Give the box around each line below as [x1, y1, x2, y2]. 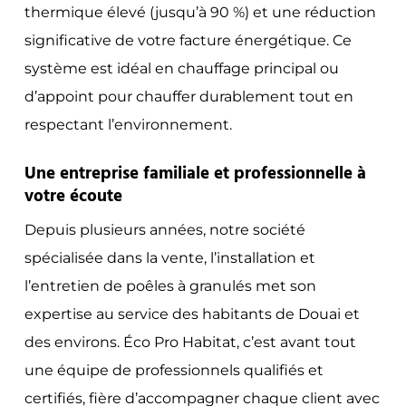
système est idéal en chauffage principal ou [24, 59, 339, 77]
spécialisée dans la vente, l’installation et [24, 248, 315, 266]
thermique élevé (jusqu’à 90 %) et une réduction [24, 3, 376, 21]
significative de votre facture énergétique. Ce [24, 31, 352, 49]
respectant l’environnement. [24, 115, 232, 133]
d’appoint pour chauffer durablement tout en [24, 87, 353, 105]
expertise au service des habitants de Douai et [24, 304, 360, 323]
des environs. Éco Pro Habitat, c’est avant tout [24, 333, 356, 351]
